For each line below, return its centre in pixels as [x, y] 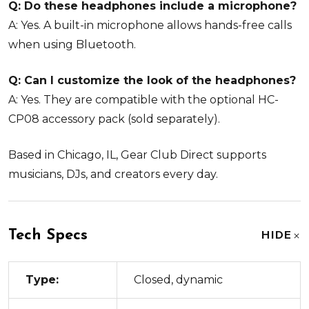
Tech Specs [48, 235]
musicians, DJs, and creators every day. [113, 174]
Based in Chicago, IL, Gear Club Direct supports [137, 154]
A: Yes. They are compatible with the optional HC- [143, 99]
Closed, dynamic [178, 279]
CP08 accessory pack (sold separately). [114, 119]
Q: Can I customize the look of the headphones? [152, 80]
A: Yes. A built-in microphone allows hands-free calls [150, 25]
